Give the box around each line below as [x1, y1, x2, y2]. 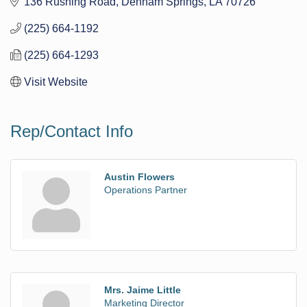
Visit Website [24, 75, 88, 88]
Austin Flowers [104, 171, 175, 182]
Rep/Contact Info [10, 121, 133, 140]
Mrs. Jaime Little [104, 284, 181, 295]
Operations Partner [104, 184, 187, 195]
